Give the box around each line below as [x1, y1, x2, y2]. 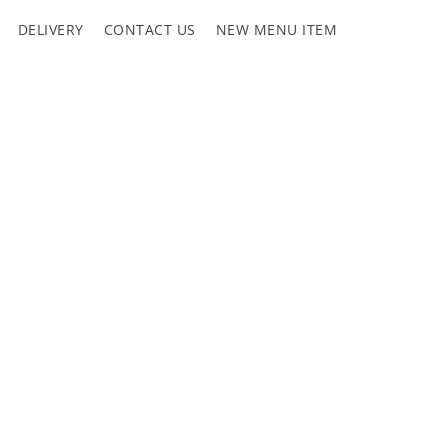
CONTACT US [103, 20, 196, 39]
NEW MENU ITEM [215, 20, 338, 39]
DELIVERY [17, 20, 84, 39]
